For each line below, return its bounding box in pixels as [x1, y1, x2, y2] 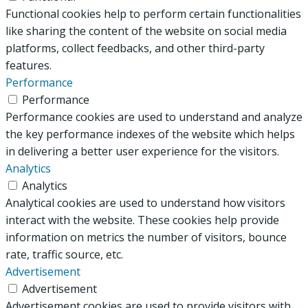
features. [5, 57, 52, 73]
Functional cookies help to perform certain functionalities [5, 5, 301, 21]
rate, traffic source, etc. [5, 246, 123, 262]
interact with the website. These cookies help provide [5, 212, 279, 228]
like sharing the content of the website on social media [5, 23, 287, 38]
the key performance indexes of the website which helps [5, 126, 295, 142]
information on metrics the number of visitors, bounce [5, 229, 287, 245]
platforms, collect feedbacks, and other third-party [5, 40, 265, 56]
